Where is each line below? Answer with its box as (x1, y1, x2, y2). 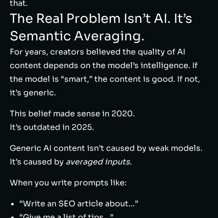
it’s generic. (10, 88, 56, 98)
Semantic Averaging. (10, 28, 145, 44)
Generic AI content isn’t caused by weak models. (10, 143, 202, 153)
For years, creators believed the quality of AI (10, 47, 185, 57)
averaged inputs (66, 157, 130, 167)
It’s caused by (10, 157, 66, 167)
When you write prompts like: (10, 178, 127, 188)
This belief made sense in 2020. (10, 109, 135, 119)
